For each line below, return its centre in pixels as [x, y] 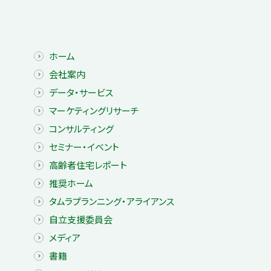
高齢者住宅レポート [88, 165]
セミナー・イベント [84, 147]
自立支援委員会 [81, 219]
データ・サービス [81, 92]
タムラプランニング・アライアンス [112, 201]
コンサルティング [82, 129]
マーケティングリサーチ [94, 110]
